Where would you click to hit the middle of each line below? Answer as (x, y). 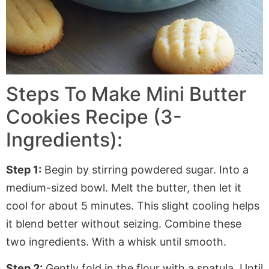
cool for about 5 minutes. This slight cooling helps (133, 206)
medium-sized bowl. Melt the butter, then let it (124, 188)
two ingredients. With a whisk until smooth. (116, 242)
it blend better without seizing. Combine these (124, 224)
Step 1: (24, 170)
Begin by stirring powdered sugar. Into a (145, 170)
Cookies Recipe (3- (94, 117)
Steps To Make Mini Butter (126, 94)
